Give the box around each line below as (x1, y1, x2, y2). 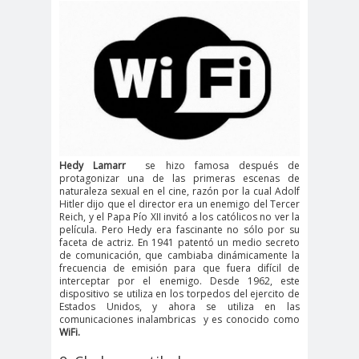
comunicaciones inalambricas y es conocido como (59, 313, 300, 327)
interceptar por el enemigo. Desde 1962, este (59, 274, 300, 288)
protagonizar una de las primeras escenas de (59, 171, 300, 186)
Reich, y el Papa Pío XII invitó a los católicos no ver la (59, 210, 300, 224)
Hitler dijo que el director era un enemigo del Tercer (59, 197, 300, 212)
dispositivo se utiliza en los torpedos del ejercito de (59, 287, 300, 301)
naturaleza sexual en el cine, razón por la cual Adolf (59, 184, 300, 199)
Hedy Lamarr (59, 159, 127, 173)
